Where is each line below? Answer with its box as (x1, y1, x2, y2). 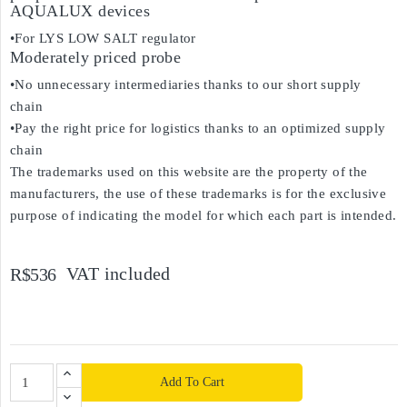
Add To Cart (159, 375, 224, 389)
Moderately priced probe (10, 48, 182, 66)
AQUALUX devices (10, 2, 150, 20)
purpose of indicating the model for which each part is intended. (10, 208, 397, 223)
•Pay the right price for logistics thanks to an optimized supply (10, 121, 386, 135)
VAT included (65, 263, 171, 283)
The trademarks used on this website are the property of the (10, 164, 368, 179)
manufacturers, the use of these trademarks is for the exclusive (10, 186, 387, 201)
